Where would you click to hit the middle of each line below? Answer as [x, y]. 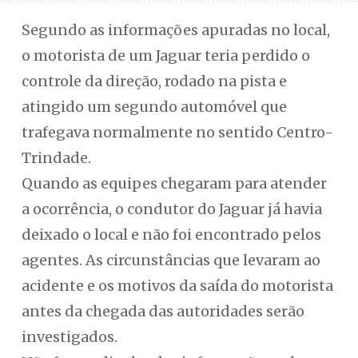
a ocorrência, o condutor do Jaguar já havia [171, 209]
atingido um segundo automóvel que [154, 107]
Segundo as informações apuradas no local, [175, 30]
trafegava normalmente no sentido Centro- [177, 132]
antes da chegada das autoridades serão [163, 311]
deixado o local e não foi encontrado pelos [171, 235]
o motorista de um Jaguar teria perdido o [165, 56]
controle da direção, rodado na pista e [154, 81]
